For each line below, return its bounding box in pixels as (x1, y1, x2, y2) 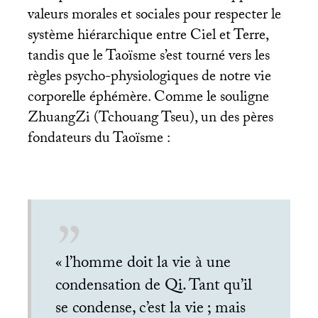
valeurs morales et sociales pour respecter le (27, 3, 281, 29)
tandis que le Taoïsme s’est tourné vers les (27, 44, 270, 70)
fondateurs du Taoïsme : (27, 126, 170, 153)
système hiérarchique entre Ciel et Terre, (27, 23, 268, 50)
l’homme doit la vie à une (65, 251, 231, 279)
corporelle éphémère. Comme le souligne (27, 85, 269, 111)
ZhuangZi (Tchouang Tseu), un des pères (27, 106, 273, 132)
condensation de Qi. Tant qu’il (55, 273, 253, 302)
